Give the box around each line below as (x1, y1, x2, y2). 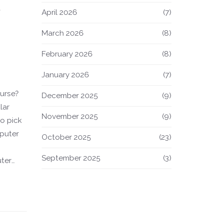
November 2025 (41, 112, 98, 121)
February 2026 (41, 50, 93, 58)
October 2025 (41, 133, 91, 142)
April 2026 (41, 8, 77, 17)
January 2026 (41, 70, 89, 79)
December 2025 (41, 91, 98, 100)
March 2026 (41, 29, 84, 38)
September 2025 (41, 154, 101, 163)
